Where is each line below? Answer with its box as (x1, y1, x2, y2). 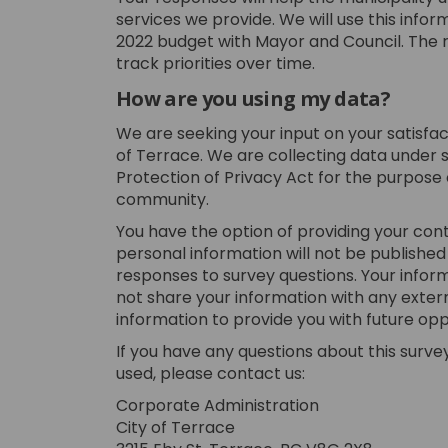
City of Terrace (115, 415, 235, 439)
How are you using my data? (115, 84, 391, 112)
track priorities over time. (115, 51, 315, 75)
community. (115, 187, 209, 211)
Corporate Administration (115, 393, 319, 417)
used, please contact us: (115, 361, 305, 385)
